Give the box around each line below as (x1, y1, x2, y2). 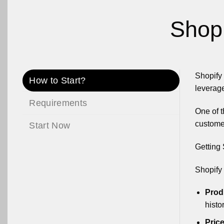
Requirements (29, 98, 87, 108)
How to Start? (29, 75, 86, 86)
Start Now (29, 120, 70, 131)
